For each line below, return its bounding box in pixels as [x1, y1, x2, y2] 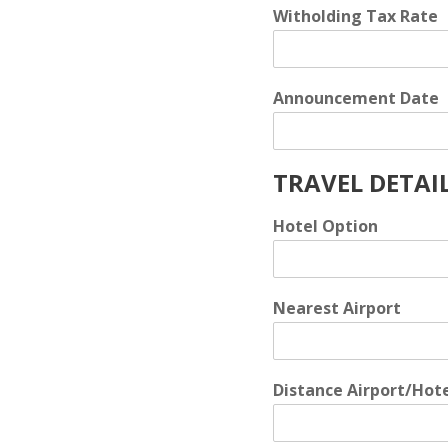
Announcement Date [273, 87, 439, 109]
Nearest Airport [273, 297, 401, 319]
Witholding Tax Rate [273, 5, 438, 27]
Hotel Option [273, 215, 378, 237]
